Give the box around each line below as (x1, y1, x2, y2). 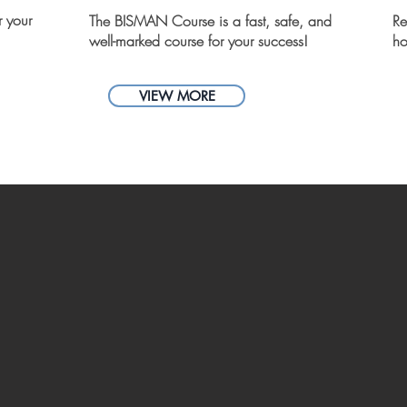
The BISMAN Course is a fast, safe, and (89, 11, 332, 31)
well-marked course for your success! (89, 31, 308, 51)
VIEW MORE (138, 87, 215, 104)
